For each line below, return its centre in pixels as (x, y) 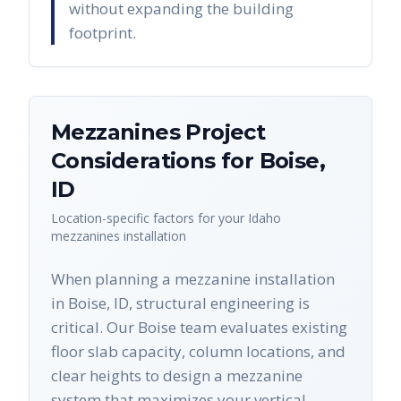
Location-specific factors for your (149, 218)
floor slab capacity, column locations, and (198, 352)
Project (223, 132)
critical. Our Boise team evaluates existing (199, 328)
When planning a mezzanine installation (193, 279)
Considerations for (155, 161)
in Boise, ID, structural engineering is (180, 303)
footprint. (102, 33)
